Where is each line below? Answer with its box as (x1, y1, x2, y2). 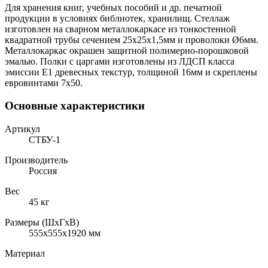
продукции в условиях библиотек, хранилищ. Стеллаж (5, 13, 230, 23)
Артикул (5, 124, 40, 135)
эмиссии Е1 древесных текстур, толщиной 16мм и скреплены (5, 66, 257, 77)
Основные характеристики (5, 99, 145, 112)
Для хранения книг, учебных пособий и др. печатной (5, 2, 222, 13)
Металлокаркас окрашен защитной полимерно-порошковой (5, 45, 249, 56)
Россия (29, 166, 57, 176)
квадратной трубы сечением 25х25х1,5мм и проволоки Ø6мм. (5, 34, 258, 45)
